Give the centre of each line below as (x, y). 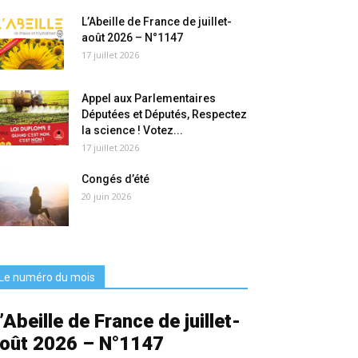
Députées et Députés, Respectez (164, 115)
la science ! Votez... (132, 131)
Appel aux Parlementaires (149, 99)
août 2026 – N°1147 (132, 38)
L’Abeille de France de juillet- (157, 22)
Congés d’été (115, 179)
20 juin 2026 (106, 197)
